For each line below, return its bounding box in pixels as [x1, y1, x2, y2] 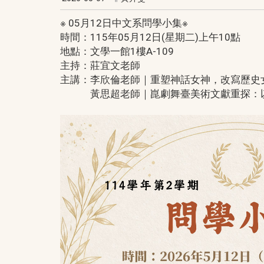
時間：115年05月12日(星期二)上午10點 [60, 31, 240, 43]
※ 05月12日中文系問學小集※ [60, 16, 188, 29]
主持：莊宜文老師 [60, 59, 140, 71]
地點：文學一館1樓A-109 [60, 45, 174, 57]
